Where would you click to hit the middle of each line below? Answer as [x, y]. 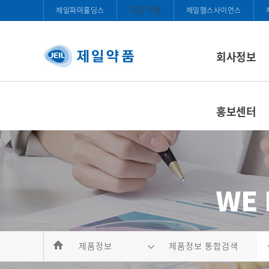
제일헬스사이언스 [213, 10]
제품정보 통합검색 [204, 246]
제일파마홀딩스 [80, 10]
